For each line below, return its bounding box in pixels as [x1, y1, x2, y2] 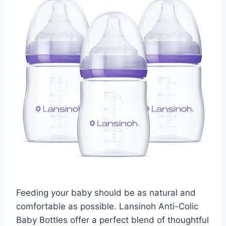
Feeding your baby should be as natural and [16, 187, 196, 198]
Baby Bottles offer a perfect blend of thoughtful [16, 214, 209, 225]
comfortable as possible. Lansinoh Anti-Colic [16, 201, 198, 211]
